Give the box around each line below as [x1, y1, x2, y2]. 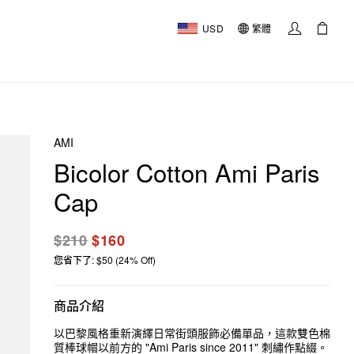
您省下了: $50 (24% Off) [54, 253, 156, 266]
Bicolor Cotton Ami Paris [54, 154, 320, 190]
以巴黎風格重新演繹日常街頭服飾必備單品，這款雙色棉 [54, 325, 330, 341]
